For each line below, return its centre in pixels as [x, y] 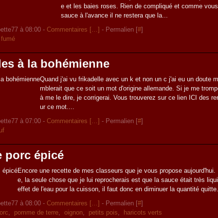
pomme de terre [36, 212]
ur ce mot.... [57, 107]
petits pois [103, 212]
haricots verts [143, 212]
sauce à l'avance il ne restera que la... [115, 15]
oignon [74, 212]
